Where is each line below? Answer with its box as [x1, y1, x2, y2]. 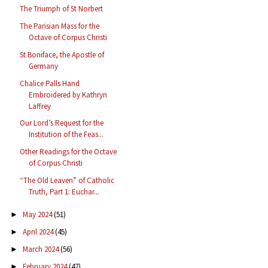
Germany [29, 60, 59, 71]
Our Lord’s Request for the [20, 118, 104, 129]
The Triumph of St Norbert [20, 4, 103, 14]
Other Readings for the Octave [20, 147, 117, 157]
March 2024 [22, 243, 60, 254]
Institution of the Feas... [29, 129, 104, 140]
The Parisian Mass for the [20, 21, 100, 32]
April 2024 [22, 227, 55, 237]
